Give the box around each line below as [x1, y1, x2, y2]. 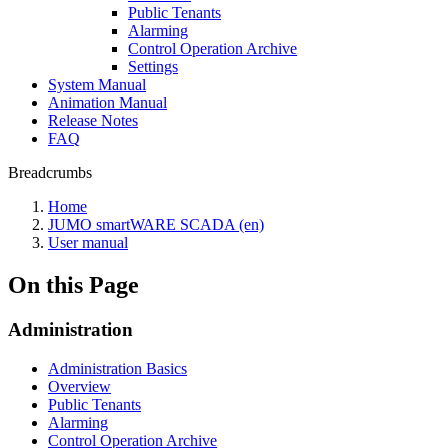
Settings [128, 58, 178, 75]
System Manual [48, 76, 146, 93]
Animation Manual [48, 94, 167, 111]
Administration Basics [48, 359, 187, 377]
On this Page [8, 271, 139, 298]
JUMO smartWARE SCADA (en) [48, 216, 264, 233]
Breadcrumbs [8, 164, 92, 181]
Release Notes [48, 112, 138, 129]
